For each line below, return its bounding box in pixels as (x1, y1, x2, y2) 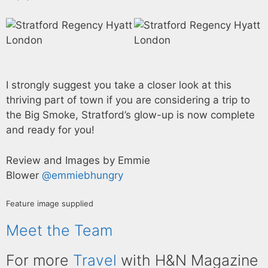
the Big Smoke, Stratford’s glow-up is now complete (6, 109, 255, 121)
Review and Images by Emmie (6, 154, 150, 166)
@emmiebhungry (42, 169, 123, 181)
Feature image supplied (6, 199, 93, 209)
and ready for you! (6, 124, 98, 136)
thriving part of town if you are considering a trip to (6, 94, 250, 106)
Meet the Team (6, 221, 112, 239)
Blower (6, 169, 42, 181)
